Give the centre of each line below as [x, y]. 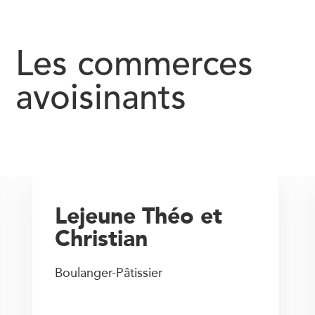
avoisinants [101, 100]
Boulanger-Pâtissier [109, 272]
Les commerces [134, 66]
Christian [102, 238]
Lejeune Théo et [139, 216]
